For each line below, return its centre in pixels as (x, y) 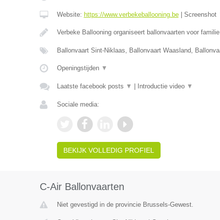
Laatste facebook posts (91, 86)
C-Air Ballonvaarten (82, 187)
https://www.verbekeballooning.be (131, 14)
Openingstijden (79, 68)
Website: (70, 14)
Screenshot (201, 14)
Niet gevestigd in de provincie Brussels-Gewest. (125, 205)
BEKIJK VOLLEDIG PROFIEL (109, 150)
